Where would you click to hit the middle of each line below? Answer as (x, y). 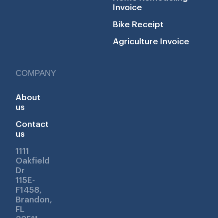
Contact (32, 125)
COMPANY (36, 73)
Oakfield (33, 161)
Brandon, (34, 200)
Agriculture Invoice (151, 42)
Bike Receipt (138, 25)
